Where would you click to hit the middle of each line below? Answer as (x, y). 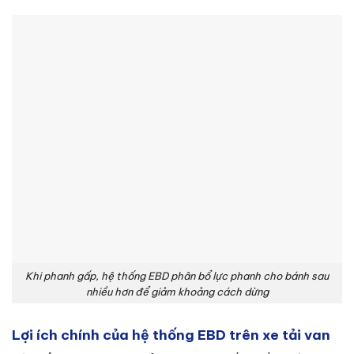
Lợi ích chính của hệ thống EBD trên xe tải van (171, 335)
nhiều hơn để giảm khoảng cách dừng (177, 291)
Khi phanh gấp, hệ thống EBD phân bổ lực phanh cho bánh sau (177, 275)
